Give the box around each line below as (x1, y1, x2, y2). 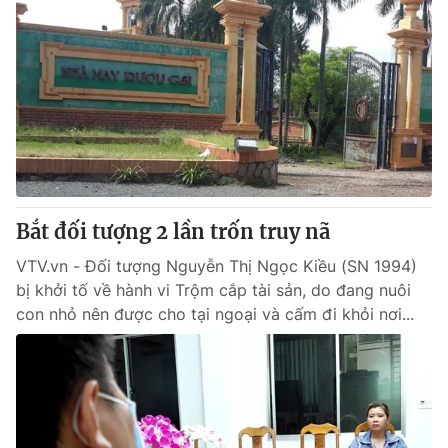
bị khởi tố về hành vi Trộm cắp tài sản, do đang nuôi (16, 280, 411, 300)
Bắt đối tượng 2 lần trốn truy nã (16, 219, 330, 244)
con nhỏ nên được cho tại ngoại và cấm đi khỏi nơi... (16, 304, 414, 324)
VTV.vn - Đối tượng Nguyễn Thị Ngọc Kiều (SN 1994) (16, 256, 417, 276)
